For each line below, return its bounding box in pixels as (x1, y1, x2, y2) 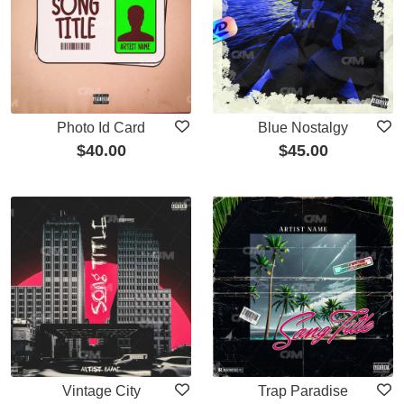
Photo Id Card (57, 119, 145, 135)
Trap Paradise (258, 382, 348, 399)
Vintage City (61, 382, 141, 399)
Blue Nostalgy (258, 119, 348, 135)
